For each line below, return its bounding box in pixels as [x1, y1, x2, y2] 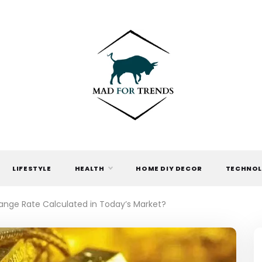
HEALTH [74, 164, 105, 173]
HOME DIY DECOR [136, 164, 202, 173]
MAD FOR [88, 122, 174, 148]
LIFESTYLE [12, 164, 51, 173]
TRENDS [95, 150, 167, 176]
